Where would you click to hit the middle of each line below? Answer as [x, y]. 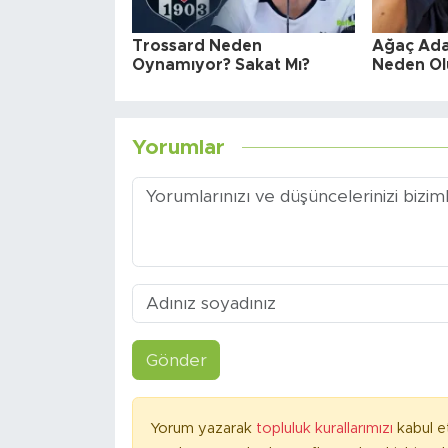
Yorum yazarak [202, 429]
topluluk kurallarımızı [326, 429]
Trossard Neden [196, 46]
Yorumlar [178, 147]
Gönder [176, 360]
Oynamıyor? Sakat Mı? [220, 65]
